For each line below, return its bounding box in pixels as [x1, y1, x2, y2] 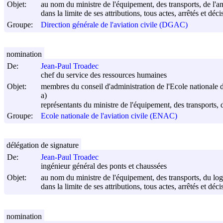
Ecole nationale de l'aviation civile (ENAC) [41, 111, 177, 120]
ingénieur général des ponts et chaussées [41, 162, 167, 171]
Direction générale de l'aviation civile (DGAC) [41, 20, 188, 29]
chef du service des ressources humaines [41, 71, 167, 80]
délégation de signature [6, 140, 79, 149]
